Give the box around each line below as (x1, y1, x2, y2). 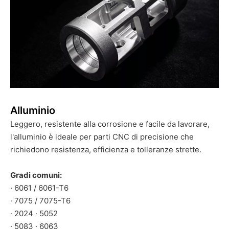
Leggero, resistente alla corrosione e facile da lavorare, (10, 119, 210, 129)
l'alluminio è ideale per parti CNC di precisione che (10, 131, 194, 142)
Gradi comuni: (10, 170, 62, 180)
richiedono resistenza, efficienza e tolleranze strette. (10, 144, 201, 154)
